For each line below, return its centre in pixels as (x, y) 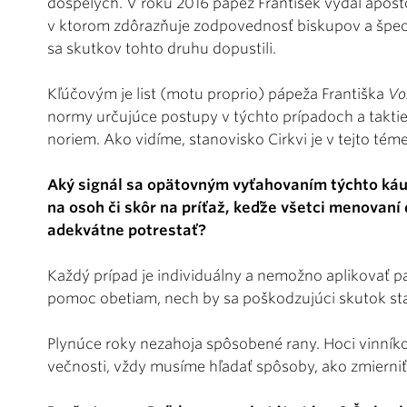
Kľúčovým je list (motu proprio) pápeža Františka (218, 94)
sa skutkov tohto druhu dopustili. (162, 48)
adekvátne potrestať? (127, 230)
